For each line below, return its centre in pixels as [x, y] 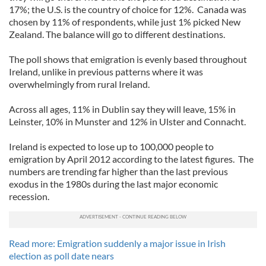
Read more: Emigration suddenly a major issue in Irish [117, 243]
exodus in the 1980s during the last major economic [113, 184]
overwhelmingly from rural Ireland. [79, 84]
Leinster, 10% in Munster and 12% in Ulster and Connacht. [127, 121]
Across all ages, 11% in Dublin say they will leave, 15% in [122, 109]
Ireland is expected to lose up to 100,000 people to [111, 146]
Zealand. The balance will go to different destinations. [117, 34]
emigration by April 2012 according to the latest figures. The [131, 159]
